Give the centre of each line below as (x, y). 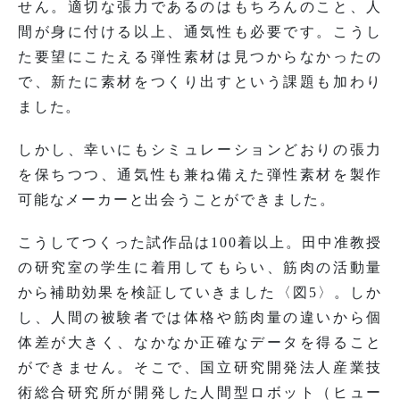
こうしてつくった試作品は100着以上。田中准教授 (200, 242)
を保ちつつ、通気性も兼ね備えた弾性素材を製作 (200, 174)
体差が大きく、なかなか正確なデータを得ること (200, 342)
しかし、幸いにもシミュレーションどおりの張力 (200, 149)
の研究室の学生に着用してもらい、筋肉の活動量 (200, 267)
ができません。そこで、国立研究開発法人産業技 (200, 367)
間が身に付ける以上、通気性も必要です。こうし (200, 31)
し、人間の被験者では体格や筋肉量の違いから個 (200, 317)
